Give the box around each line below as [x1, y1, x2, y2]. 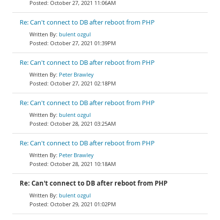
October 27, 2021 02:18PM [50, 80, 116, 87]
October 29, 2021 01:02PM [50, 200, 116, 208]
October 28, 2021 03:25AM [50, 120, 116, 127]
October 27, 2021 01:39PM [50, 39, 116, 47]
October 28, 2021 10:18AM [50, 160, 116, 167]
